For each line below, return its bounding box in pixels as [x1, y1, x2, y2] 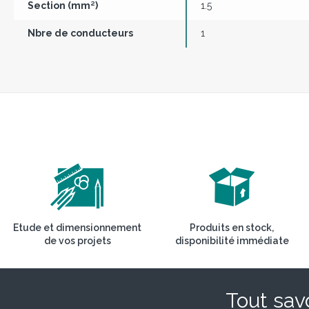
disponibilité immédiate [175, 235, 289, 247]
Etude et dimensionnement [13, 222, 141, 234]
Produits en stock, [190, 222, 274, 234]
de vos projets [43, 235, 111, 247]
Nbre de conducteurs [28, 28, 133, 39]
